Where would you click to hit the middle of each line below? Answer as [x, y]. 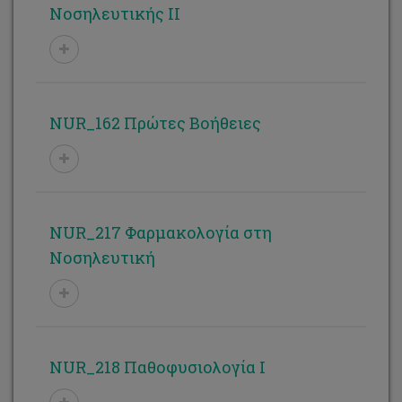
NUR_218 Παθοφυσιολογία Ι [157, 367]
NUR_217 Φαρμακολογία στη [161, 232]
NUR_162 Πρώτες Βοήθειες [155, 123]
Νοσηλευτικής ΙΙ [115, 13]
